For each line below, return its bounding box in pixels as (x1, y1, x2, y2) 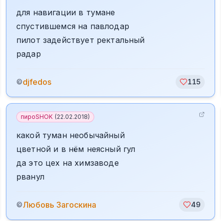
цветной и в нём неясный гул (16, 144, 136, 154)
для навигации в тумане (16, 7, 115, 17)
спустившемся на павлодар (16, 21, 129, 31)
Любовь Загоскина (23, 200, 96, 210)
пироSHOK (21, 113, 53, 120)
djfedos (23, 77, 51, 87)
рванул (16, 172, 44, 182)
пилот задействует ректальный (16, 35, 145, 45)
